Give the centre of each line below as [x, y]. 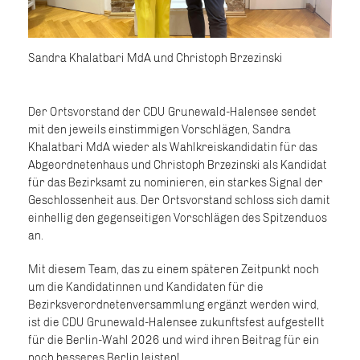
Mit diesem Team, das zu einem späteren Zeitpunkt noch [174, 269]
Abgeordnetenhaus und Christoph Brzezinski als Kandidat [178, 165]
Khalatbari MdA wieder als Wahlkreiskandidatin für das [173, 147]
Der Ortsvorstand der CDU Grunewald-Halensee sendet [172, 112]
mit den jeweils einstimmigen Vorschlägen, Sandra [160, 129]
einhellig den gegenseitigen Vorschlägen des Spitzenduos [178, 218]
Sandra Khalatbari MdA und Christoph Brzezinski [155, 58]
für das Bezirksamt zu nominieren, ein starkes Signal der [176, 182]
